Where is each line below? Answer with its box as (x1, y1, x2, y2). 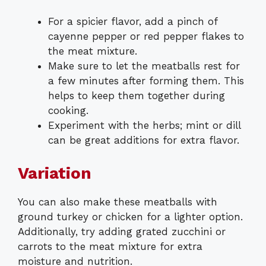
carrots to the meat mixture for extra (18, 240, 202, 252)
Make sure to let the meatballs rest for (48, 60, 240, 72)
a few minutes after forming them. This (48, 75, 244, 87)
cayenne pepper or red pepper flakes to (48, 30, 244, 43)
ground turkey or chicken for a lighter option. (18, 210, 243, 223)
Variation (18, 163, 91, 183)
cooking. (48, 104, 88, 117)
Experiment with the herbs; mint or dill (48, 119, 240, 132)
